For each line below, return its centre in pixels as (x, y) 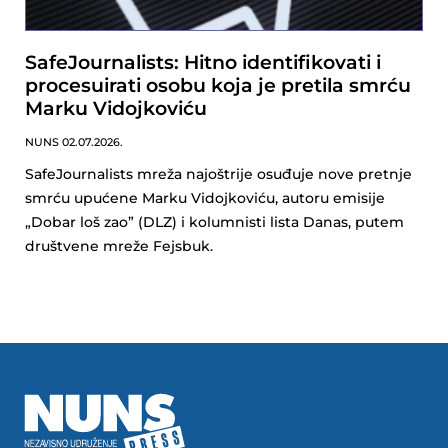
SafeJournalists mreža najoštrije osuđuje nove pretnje (218, 174)
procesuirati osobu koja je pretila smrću (218, 86)
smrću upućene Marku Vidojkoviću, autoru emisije (205, 198)
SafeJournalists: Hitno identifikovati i (203, 63)
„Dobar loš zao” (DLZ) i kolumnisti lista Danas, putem (214, 222)
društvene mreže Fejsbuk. (123, 246)
